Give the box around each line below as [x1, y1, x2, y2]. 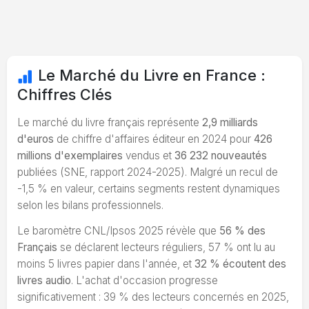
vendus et [123, 148, 175, 162]
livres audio [17, 273, 71, 287]
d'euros [17, 132, 54, 146]
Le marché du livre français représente [17, 115, 202, 129]
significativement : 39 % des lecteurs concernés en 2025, [17, 290, 289, 303]
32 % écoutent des [195, 257, 286, 270]
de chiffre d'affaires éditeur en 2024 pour [54, 132, 254, 146]
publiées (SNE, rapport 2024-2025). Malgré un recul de [17, 165, 278, 179]
